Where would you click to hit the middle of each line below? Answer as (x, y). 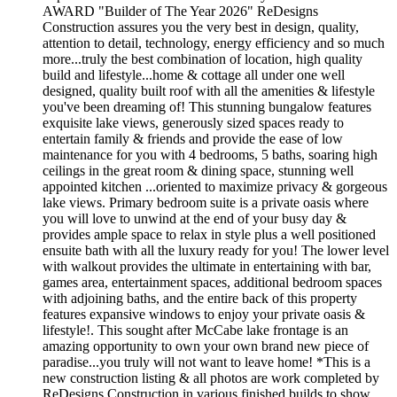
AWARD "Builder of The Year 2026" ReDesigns (180, 11)
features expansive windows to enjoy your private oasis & (204, 314)
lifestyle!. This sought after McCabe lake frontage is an (195, 330)
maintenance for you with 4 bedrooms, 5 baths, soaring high (210, 154)
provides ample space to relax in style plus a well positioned (209, 234)
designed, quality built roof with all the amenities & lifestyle (209, 90)
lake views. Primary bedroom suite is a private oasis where (206, 202)
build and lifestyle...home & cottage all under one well (194, 74)
